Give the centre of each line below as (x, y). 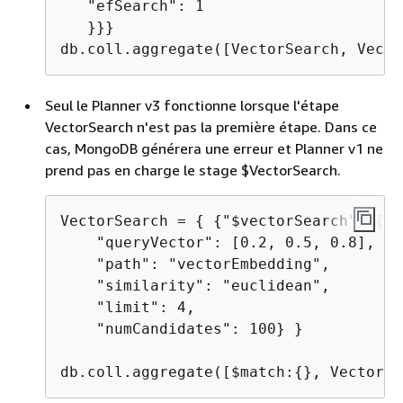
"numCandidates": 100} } (182, 329)
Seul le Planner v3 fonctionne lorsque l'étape (192, 105)
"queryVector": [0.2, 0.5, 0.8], (222, 242)
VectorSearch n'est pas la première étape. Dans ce (211, 127)
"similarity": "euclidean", (200, 286)
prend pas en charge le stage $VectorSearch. (193, 170)
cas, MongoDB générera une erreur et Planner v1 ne (214, 148)
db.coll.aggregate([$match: (177, 372)
